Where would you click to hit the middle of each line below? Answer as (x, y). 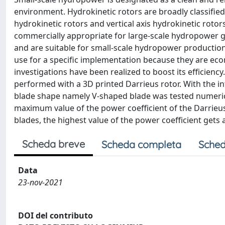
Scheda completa (141, 144)
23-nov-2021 (40, 182)
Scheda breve (53, 144)
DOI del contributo (55, 215)
